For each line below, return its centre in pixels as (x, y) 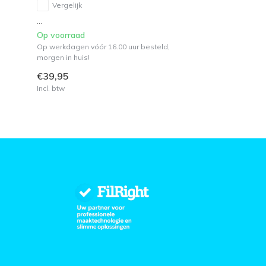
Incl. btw (51, 88)
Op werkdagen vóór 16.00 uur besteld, (103, 46)
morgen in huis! (63, 57)
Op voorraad (61, 35)
